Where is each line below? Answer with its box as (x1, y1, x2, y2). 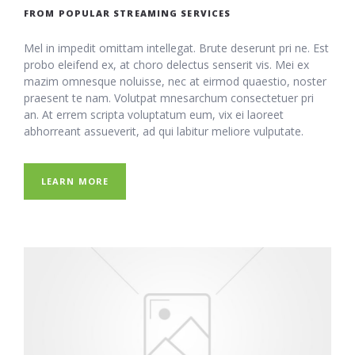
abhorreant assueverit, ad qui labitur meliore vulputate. (24, 123, 303, 139)
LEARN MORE (41, 174, 109, 187)
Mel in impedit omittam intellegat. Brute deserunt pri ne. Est (24, 40, 329, 55)
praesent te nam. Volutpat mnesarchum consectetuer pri (24, 90, 314, 105)
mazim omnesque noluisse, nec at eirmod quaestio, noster (24, 73, 326, 89)
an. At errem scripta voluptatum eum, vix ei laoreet (24, 106, 284, 122)
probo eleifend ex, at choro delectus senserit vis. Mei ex (24, 56, 309, 72)
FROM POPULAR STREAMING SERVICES (24, 6, 231, 19)
